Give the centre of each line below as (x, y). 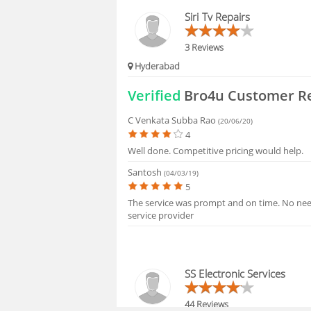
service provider (161, 216)
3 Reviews (204, 47)
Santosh (146, 173)
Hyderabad (157, 66)
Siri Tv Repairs (218, 16)
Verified (154, 95)
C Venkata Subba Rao (173, 120)
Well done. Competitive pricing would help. (216, 150)
